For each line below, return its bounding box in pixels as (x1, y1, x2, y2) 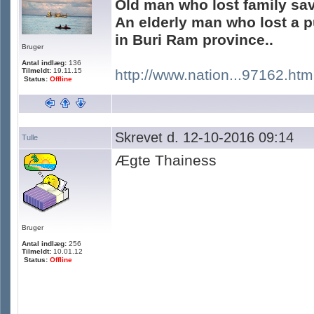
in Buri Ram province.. (115, 32, 273, 48)
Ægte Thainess (115, 152, 217, 169)
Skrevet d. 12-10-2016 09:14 (115, 130, 294, 145)
